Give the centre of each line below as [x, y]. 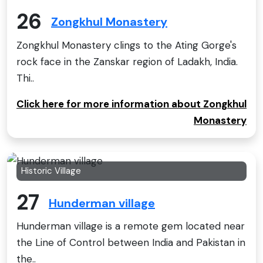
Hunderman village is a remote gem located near [131, 226]
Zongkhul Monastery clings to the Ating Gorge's [127, 45]
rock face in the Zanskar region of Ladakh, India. [127, 61]
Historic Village [51, 171]
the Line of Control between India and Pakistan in [131, 243]
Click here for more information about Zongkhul [131, 104]
